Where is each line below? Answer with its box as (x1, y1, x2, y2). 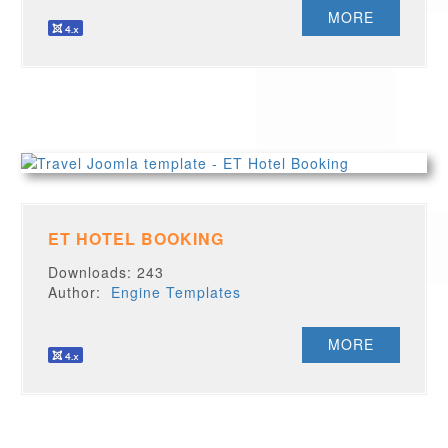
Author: (48, 282, 112, 302)
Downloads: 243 (48, 262, 165, 282)
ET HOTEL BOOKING (48, 227, 225, 250)
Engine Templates (111, 282, 242, 302)
